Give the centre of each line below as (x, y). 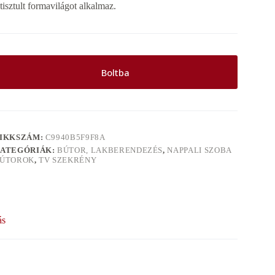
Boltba (115, 72)
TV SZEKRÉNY (68, 160)
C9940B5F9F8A (75, 137)
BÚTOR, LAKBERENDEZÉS (110, 150)
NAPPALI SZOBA (199, 150)
